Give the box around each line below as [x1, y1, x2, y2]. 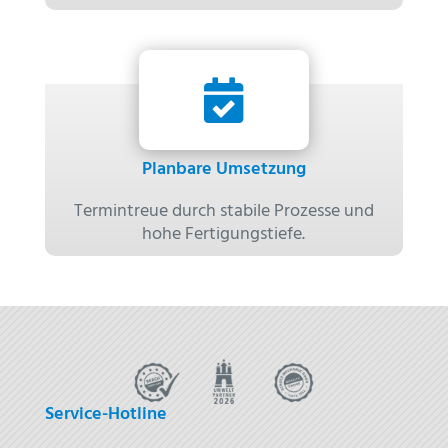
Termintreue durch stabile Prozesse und [73, 196, 374, 226]
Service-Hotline [44, 399, 167, 429]
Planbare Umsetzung [141, 155, 306, 185]
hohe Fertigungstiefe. [142, 219, 306, 249]
